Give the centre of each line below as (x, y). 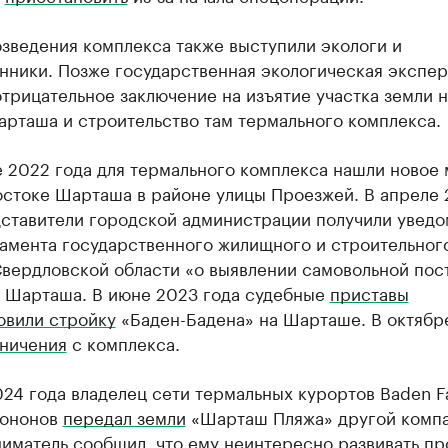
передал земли (124, 416)
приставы (369, 292)
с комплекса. (123, 342)
